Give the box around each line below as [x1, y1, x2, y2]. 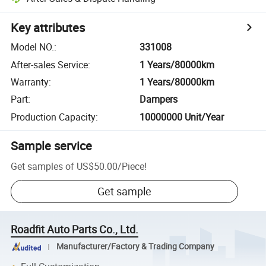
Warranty [11, 75, 49, 88]
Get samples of [11, 159, 75, 173]
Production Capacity [11, 110, 96, 123]
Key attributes [11, 20, 85, 36]
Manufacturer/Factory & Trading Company [56, 241, 214, 252]
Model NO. [11, 40, 55, 54]
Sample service [11, 137, 93, 154]
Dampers [140, 93, 178, 106]
